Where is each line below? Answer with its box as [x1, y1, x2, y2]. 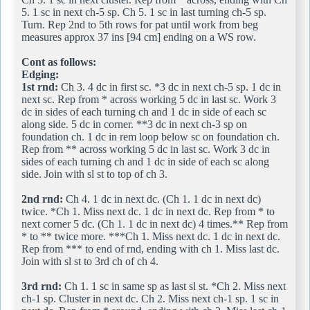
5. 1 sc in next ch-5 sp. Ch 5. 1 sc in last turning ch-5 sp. [21, 6, 266, 18]
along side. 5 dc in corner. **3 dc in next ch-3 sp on [21, 118, 247, 130]
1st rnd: [21, 80, 58, 93]
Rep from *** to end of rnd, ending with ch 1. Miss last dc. [21, 242, 280, 255]
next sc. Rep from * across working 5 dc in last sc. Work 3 [21, 93, 276, 105]
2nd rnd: [21, 192, 63, 205]
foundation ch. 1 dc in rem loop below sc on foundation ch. [21, 130, 280, 143]
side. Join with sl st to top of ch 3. [21, 167, 167, 180]
